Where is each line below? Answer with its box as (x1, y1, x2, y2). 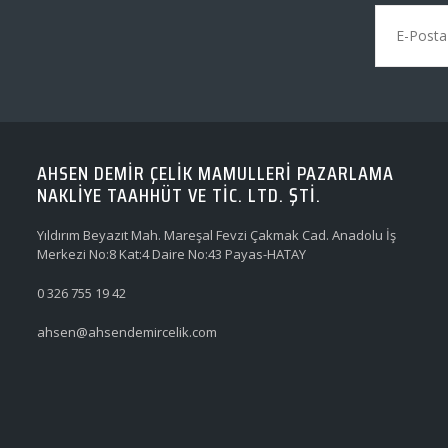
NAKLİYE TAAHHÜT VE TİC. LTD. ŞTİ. (37, 179, 321, 211)
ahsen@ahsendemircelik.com (37, 323, 217, 341)
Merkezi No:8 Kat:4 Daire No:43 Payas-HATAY (37, 245, 306, 263)
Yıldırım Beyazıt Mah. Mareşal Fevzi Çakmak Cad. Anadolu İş (37, 226, 396, 244)
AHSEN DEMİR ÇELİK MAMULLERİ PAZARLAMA (37, 157, 394, 189)
